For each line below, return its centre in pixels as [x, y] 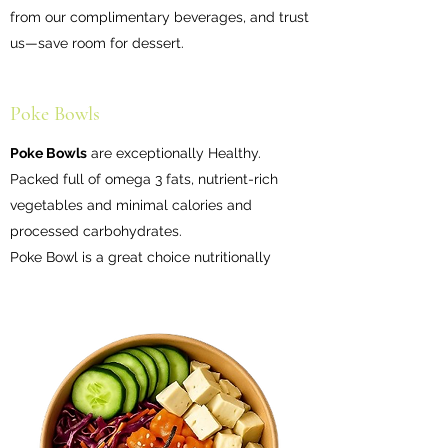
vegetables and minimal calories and [131, 204]
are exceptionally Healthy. [174, 152]
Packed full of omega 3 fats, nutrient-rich [144, 178]
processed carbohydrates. [98, 230]
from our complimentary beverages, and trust [159, 16]
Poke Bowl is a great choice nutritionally [140, 256]
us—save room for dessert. [97, 42]
